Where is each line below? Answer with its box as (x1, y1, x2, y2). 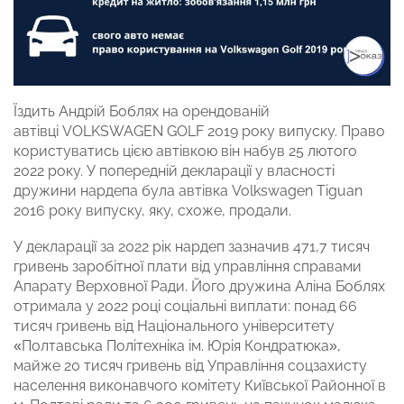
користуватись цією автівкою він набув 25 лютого (14, 142, 357, 161)
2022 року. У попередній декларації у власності (14, 162, 335, 180)
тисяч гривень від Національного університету (14, 317, 335, 335)
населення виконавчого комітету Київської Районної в (14, 377, 386, 395)
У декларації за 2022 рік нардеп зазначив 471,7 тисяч (14, 238, 370, 256)
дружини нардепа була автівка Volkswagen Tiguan (14, 182, 363, 200)
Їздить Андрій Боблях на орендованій (14, 103, 270, 121)
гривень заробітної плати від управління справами (14, 258, 362, 276)
